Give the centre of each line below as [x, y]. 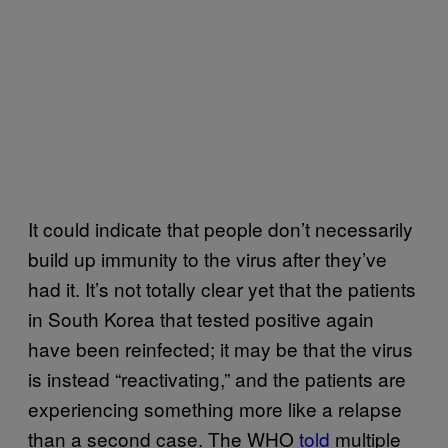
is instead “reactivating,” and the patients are [217, 378]
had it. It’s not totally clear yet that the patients [222, 288]
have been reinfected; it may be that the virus [220, 348]
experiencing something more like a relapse [215, 408]
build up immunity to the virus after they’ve [207, 258]
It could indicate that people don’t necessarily [220, 228]
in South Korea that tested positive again [201, 318]
